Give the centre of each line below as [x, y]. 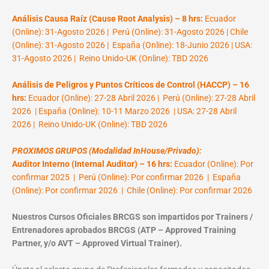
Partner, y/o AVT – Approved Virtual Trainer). [97, 243]
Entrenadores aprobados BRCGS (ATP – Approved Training [124, 230]
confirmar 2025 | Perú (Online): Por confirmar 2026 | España [126, 177]
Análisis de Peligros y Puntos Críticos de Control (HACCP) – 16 [131, 85]
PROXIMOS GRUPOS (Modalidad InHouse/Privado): [107, 151]
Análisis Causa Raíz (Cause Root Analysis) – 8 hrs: [107, 19]
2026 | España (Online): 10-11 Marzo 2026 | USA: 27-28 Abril [124, 111]
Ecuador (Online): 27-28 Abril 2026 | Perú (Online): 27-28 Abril [142, 98]
